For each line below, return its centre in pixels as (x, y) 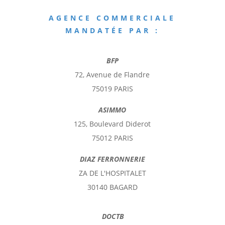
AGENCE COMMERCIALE (113, 18)
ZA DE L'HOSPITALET (112, 173)
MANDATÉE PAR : (112, 31)
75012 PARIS (112, 138)
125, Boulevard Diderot (113, 124)
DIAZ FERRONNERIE (112, 159)
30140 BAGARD (112, 187)
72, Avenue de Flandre (113, 75)
